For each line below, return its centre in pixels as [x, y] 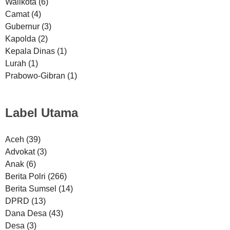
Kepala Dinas [31, 51]
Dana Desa [27, 213]
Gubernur [23, 26]
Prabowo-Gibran [36, 75]
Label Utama [42, 112]
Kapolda [22, 39]
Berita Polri [26, 176]
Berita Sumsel [32, 188]
